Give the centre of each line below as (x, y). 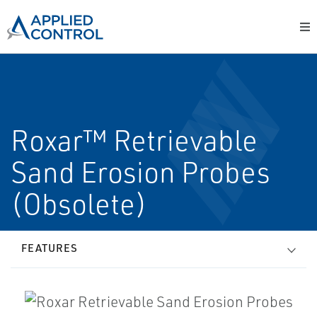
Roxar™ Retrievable (134, 140)
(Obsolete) (79, 204)
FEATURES (50, 248)
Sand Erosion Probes (140, 172)
